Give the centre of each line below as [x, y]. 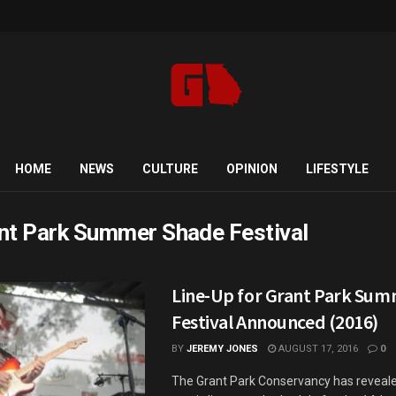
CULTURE [170, 169]
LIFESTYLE [337, 169]
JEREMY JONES [222, 349]
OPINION [251, 169]
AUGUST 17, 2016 [317, 349]
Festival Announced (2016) [275, 322]
